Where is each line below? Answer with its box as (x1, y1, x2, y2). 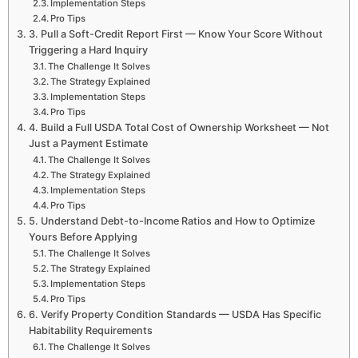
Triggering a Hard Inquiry (28, 43, 148, 56)
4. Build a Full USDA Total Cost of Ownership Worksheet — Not (28, 121, 329, 133)
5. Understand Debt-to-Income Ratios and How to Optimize (28, 214, 315, 227)
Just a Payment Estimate (28, 137, 148, 149)
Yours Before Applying (28, 230, 137, 243)
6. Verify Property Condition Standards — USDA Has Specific (28, 308, 321, 320)
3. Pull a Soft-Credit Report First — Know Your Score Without (28, 27, 323, 40)
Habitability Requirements (28, 324, 153, 336)
